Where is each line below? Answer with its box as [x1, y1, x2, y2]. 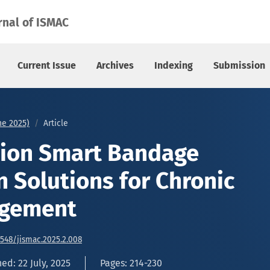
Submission [213, 60, 265, 71]
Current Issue [17, 60, 76, 71]
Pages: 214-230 [100, 257, 162, 269]
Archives [96, 60, 134, 71]
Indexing [154, 60, 193, 71]
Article [43, 118, 68, 128]
